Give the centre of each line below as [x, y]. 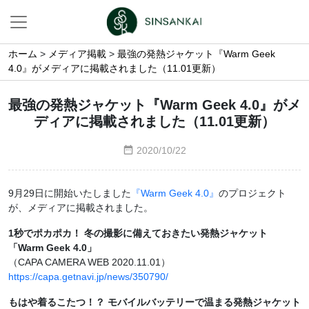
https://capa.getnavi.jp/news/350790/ [88, 278]
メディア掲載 [77, 54]
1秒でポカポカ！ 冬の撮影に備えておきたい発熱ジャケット [138, 234]
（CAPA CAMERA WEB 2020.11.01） [89, 263]
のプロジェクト [252, 194]
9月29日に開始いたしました [70, 194]
